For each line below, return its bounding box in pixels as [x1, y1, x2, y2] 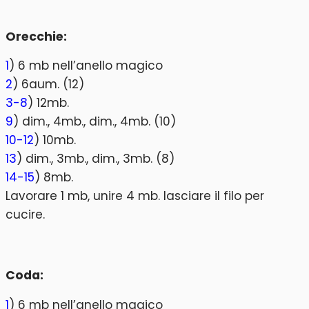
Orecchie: [6, 28, 67, 45]
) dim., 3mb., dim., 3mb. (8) [17, 150, 175, 168]
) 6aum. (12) [12, 76, 84, 93]
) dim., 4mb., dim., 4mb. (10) [13, 113, 176, 130]
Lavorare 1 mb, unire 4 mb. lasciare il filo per [6, 188, 264, 205]
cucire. [6, 206, 45, 223]
